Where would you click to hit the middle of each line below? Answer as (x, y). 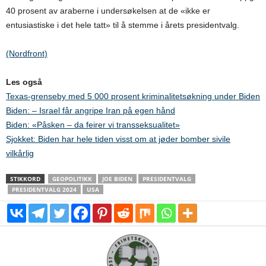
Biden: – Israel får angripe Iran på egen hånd (91, 111)
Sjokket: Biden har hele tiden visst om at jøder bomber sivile (118, 139)
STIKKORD (25, 179)
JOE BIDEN (117, 179)
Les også (24, 82)
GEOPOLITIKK (72, 179)
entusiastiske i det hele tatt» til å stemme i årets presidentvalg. (123, 25)
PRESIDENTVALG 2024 (44, 190)
